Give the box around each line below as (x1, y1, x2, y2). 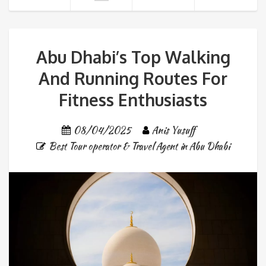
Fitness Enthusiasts (59, 88, 207, 110)
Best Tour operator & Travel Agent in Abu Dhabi (49, 139, 230, 153)
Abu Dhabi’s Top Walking (36, 46, 230, 68)
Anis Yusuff (152, 123, 195, 137)
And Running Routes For (39, 67, 227, 89)
